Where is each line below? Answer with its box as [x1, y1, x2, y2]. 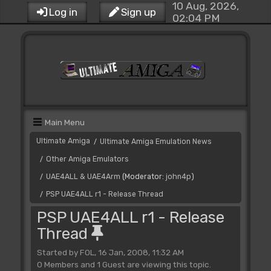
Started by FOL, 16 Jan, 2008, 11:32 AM [36, 247, 184, 257]
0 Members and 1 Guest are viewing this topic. [36, 259, 211, 269]
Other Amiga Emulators [45, 155, 129, 163]
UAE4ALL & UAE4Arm [45, 172, 120, 181]
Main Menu [44, 117, 85, 127]
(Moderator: [122, 172, 166, 181]
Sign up [120, 6, 156, 18]
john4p [165, 172, 191, 181]
